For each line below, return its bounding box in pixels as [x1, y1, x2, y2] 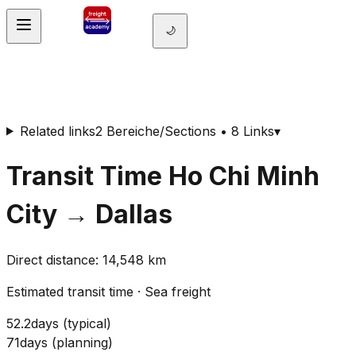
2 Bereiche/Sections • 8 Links [95, 122, 274, 139]
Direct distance [6, 252, 95, 269]
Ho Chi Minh [168, 160, 319, 192]
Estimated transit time [6, 284, 133, 300]
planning [56, 335, 108, 351]
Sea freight [145, 284, 211, 300]
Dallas [95, 198, 172, 230]
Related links [19, 122, 95, 139]
